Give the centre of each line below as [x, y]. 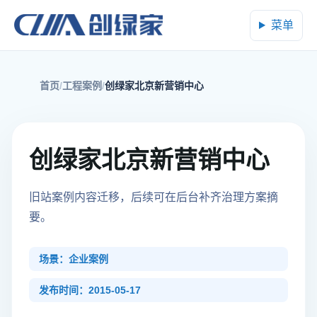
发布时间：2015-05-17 [90, 290]
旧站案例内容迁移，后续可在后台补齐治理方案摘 [154, 197]
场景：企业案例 [74, 259]
